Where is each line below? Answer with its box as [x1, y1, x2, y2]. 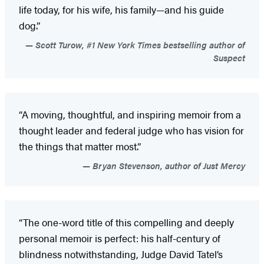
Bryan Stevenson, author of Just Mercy [90, 159, 245, 171]
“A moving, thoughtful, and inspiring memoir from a [19, 107, 241, 121]
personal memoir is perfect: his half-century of [19, 230, 220, 245]
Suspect [213, 51, 245, 64]
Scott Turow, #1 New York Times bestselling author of [33, 38, 245, 51]
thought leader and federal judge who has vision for [19, 123, 244, 137]
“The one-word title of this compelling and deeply [19, 214, 234, 229]
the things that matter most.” [19, 138, 141, 153]
